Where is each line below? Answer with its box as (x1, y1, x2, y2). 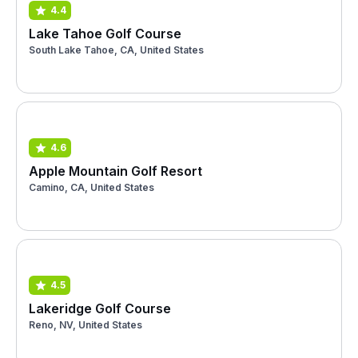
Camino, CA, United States (29, 181, 154, 193)
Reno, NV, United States (29, 318, 142, 331)
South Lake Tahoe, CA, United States (29, 43, 204, 56)
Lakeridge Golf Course (29, 300, 171, 316)
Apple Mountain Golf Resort (29, 162, 202, 179)
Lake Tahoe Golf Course (29, 25, 181, 42)
